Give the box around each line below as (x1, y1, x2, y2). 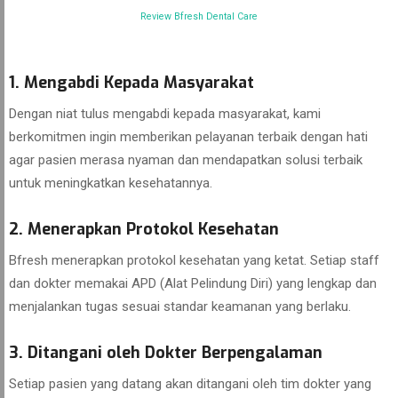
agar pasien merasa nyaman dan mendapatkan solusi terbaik (9, 152, 362, 168)
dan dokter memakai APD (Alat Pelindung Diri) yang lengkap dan (9, 275, 377, 291)
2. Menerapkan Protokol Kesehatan (9, 219, 279, 240)
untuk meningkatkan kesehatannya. (9, 175, 212, 191)
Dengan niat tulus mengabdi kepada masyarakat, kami (9, 106, 321, 122)
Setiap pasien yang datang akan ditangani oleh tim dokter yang (9, 376, 371, 392)
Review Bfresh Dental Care (140, 11, 258, 22)
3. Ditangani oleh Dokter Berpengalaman (9, 342, 322, 363)
